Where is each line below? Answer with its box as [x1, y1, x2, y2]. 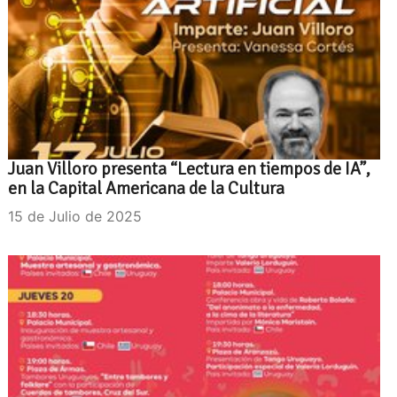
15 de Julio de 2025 [8, 206, 142, 225]
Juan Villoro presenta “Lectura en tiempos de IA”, [8, 157, 370, 180]
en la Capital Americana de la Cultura [8, 176, 284, 199]
